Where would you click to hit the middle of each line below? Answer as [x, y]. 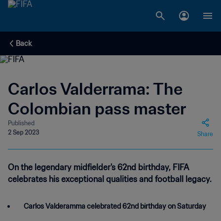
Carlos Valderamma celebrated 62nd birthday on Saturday [115, 206]
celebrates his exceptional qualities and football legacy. [110, 179]
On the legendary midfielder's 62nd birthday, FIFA [98, 167]
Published [21, 123]
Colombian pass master [97, 109]
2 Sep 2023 [23, 132]
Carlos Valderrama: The [95, 89]
